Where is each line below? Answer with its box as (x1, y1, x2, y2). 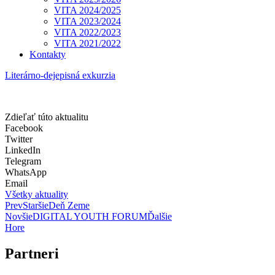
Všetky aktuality (5, 189, 68, 200)
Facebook (5, 123, 43, 134)
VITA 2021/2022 (54, 38, 121, 49)
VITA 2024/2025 (54, 5, 121, 16)
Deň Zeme (48, 200, 90, 211)
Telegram (5, 156, 41, 167)
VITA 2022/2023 (54, 27, 121, 38)
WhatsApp (5, 167, 47, 178)
